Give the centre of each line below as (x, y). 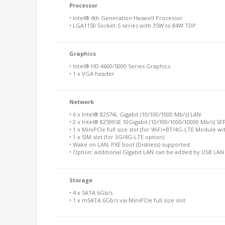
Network (82, 101)
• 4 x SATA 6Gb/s (91, 192)
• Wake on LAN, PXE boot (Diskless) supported (130, 144)
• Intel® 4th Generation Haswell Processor (126, 18)
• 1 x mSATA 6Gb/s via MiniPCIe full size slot (127, 200)
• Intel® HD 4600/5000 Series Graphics (120, 66)
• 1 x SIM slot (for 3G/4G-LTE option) (117, 137)
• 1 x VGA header (92, 73)
